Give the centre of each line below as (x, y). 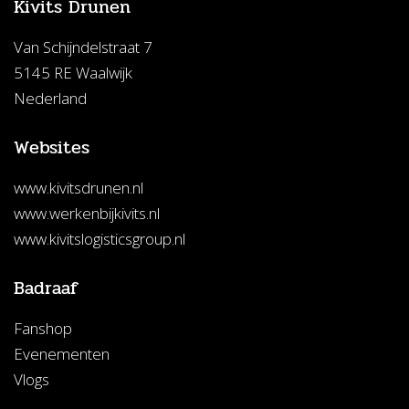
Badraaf (46, 288)
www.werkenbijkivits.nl (87, 213)
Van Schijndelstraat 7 (83, 47)
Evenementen (62, 353)
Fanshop (43, 328)
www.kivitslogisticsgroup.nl (100, 238)
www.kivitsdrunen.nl (79, 187)
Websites (52, 147)
